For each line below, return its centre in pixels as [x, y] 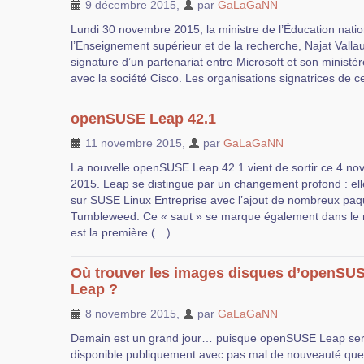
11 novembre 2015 [132, 143]
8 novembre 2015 [129, 314]
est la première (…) [121, 232]
